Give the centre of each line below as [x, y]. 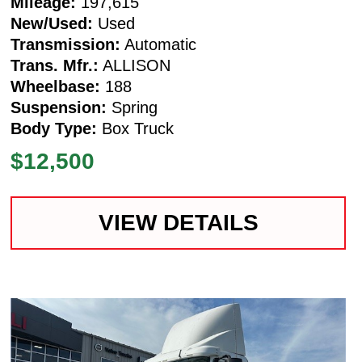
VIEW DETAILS [178, 222]
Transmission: [66, 44]
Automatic [159, 44]
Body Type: [54, 128]
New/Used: [52, 23]
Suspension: [59, 107]
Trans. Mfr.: [55, 65]
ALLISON [135, 65]
